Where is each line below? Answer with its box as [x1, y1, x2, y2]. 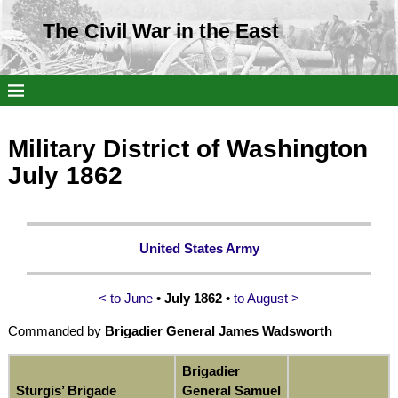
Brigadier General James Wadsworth [104, 322, 332, 338]
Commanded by [7, 322, 105, 338]
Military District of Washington [7, 134, 368, 163]
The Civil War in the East [43, 20, 280, 44]
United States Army [139, 240, 259, 256]
